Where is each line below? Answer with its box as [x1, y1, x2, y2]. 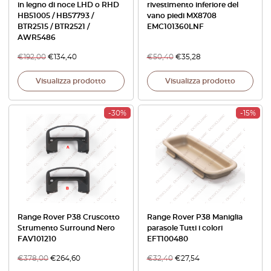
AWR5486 [18, 33, 56, 41]
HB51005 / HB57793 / [18, 11, 94, 19]
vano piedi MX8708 [146, 11, 217, 19]
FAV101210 [18, 235, 56, 243]
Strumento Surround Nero [18, 224, 115, 232]
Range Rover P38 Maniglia [146, 214, 243, 221]
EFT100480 [146, 235, 188, 243]
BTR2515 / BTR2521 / [18, 22, 90, 30]
